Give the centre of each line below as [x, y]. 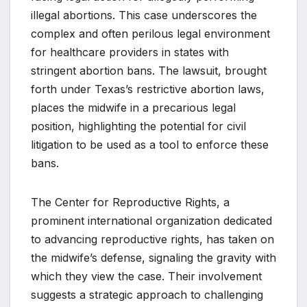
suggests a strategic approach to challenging [147, 295]
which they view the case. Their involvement [146, 277]
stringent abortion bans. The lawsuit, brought [149, 71]
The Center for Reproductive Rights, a [130, 202]
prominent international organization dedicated [151, 221]
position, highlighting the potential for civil [138, 126]
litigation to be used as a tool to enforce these [150, 145]
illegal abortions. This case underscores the [144, 15]
